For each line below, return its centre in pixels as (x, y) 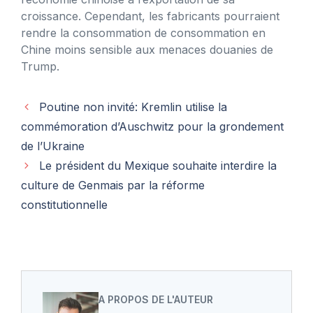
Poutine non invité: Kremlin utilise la (133, 107)
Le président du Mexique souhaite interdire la (158, 165)
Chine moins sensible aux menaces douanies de (147, 49)
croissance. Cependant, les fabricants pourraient (150, 16)
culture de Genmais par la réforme (113, 185)
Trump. (40, 66)
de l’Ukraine (53, 146)
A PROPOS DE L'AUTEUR (156, 299)
